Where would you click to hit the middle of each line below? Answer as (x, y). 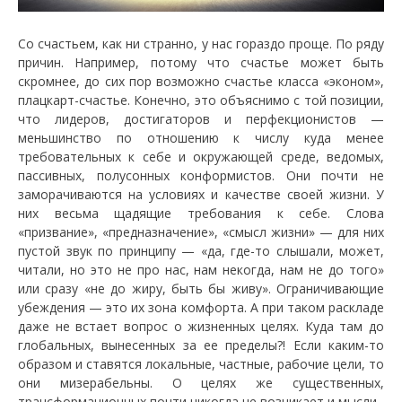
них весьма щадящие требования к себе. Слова (201, 213)
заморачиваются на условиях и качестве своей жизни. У (201, 194)
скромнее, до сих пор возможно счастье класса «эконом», (201, 81)
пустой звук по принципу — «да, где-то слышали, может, (201, 250)
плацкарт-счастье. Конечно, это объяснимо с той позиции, (201, 100)
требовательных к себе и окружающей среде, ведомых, (201, 156)
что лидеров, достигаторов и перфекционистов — (201, 118)
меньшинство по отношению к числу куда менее (201, 137)
